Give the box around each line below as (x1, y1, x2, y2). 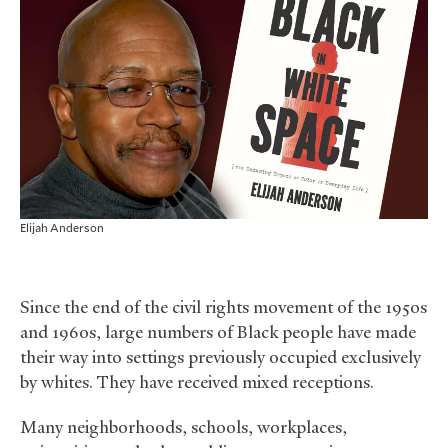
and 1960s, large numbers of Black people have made (20, 321, 416, 344)
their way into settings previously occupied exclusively (20, 346, 421, 369)
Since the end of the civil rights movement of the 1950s (20, 296, 427, 319)
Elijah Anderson (20, 219, 104, 236)
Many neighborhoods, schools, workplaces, (20, 416, 347, 439)
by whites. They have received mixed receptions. (20, 371, 374, 394)
